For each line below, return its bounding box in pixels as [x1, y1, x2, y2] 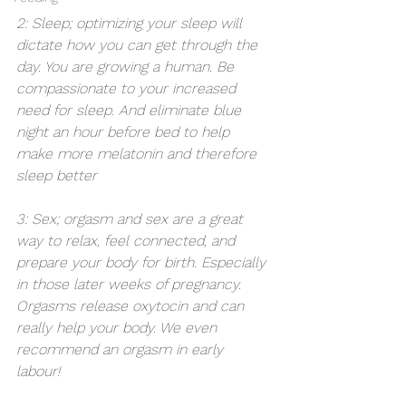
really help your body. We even [16, 318, 221, 336]
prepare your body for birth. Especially [16, 253, 270, 271]
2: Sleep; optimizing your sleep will [16, 14, 246, 32]
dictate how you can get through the [16, 35, 262, 53]
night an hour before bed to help [16, 122, 234, 140]
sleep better [16, 166, 97, 184]
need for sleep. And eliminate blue [16, 101, 246, 119]
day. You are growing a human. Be [16, 57, 238, 75]
